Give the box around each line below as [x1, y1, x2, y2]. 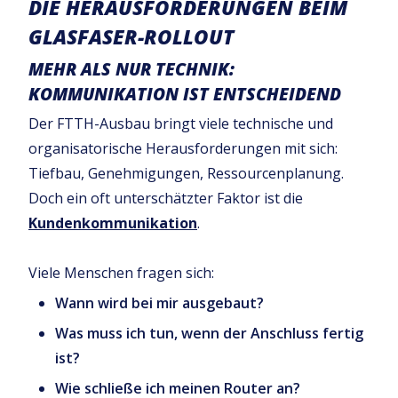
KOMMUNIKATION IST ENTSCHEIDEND [28, 81, 341, 106]
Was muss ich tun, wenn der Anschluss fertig [55, 322, 363, 343]
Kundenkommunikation [28, 212, 197, 233]
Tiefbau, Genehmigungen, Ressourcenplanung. [28, 163, 344, 183]
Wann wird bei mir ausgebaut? [55, 292, 264, 313]
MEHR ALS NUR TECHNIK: [28, 56, 235, 81]
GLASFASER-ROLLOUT [28, 23, 234, 52]
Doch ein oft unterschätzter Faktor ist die [28, 187, 303, 208]
